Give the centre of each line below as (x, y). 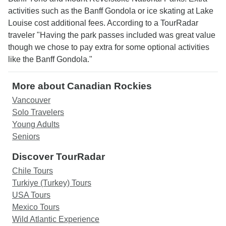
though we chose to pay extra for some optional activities (109, 47)
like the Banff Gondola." (50, 59)
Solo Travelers (38, 112)
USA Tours (31, 195)
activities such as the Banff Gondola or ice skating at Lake (111, 11)
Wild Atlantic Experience (56, 219)
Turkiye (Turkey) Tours (52, 183)
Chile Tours (33, 171)
